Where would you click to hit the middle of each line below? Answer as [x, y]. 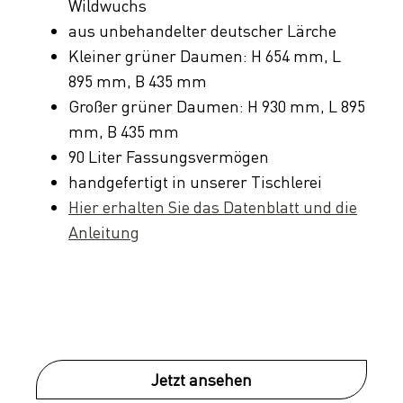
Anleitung [104, 233]
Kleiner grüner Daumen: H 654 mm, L [205, 56]
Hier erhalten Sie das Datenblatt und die [213, 207]
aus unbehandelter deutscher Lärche [202, 31]
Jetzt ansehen [201, 380]
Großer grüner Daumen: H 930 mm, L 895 [217, 107]
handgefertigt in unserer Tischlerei [195, 182]
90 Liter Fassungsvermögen [169, 157]
